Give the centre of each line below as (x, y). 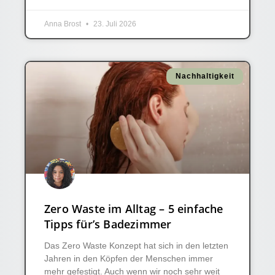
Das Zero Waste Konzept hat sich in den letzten (136, 245)
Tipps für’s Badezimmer (108, 224)
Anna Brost (64, 24)
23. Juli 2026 (114, 24)
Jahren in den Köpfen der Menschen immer (129, 258)
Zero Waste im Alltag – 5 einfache (134, 208)
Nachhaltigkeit (205, 76)
